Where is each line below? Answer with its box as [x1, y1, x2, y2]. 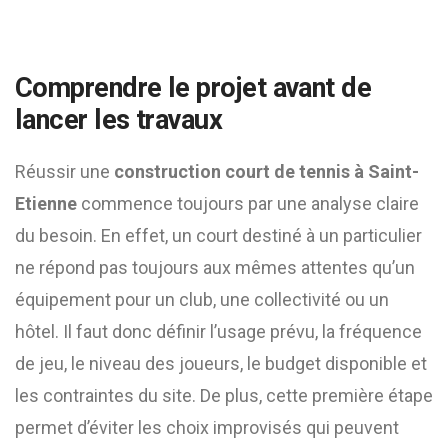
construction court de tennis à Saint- [114, 161, 419, 182]
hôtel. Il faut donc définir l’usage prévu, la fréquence [15, 321, 422, 342]
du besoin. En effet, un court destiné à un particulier [15, 225, 422, 246]
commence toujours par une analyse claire [77, 193, 419, 214]
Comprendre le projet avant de [15, 72, 372, 104]
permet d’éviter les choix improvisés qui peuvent [15, 417, 399, 438]
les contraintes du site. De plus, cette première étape [15, 385, 433, 406]
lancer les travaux [15, 104, 223, 136]
